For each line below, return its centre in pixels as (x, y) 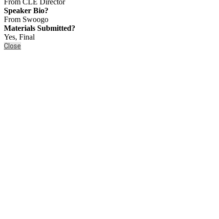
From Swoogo (26, 19)
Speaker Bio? (26, 10)
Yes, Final (19, 37)
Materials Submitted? (40, 28)
